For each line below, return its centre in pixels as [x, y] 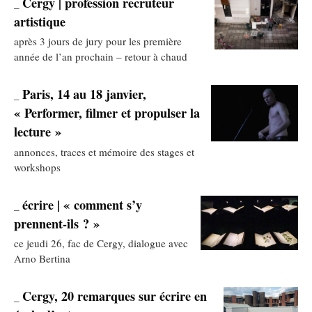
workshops [37, 167]
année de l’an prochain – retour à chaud [101, 57]
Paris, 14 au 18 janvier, [84, 94]
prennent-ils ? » [57, 223]
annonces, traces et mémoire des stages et [104, 151]
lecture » [38, 132]
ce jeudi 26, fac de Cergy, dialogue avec [101, 243]
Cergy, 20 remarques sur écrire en [115, 296]
